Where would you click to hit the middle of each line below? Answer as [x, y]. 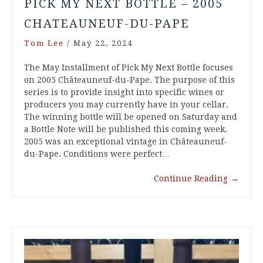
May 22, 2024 [103, 43]
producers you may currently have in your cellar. [126, 104]
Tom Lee [44, 43]
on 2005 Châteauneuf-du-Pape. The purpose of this [129, 80]
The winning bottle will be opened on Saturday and [131, 117]
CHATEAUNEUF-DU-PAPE [107, 23]
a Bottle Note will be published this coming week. [126, 129]
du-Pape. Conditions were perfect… [97, 154]
